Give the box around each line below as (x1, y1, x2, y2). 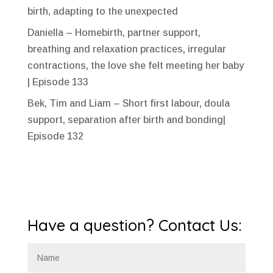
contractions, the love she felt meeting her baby (27, 60, 244, 71)
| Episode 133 (27, 76, 88, 87)
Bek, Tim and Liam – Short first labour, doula (27, 97, 230, 108)
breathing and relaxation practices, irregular (27, 43, 226, 54)
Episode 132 (27, 130, 83, 141)
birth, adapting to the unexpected (27, 5, 178, 16)
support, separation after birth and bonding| (27, 114, 225, 125)
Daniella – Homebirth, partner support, (27, 27, 200, 38)
